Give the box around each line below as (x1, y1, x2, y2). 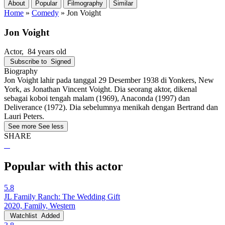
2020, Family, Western (4, 201, 75, 210)
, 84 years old (22, 47, 66, 56)
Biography (4, 67, 38, 76)
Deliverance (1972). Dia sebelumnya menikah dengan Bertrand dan (4, 103, 218, 112)
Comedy (32, 9, 59, 17)
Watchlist (10, 212, 37, 220)
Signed (51, 58, 71, 66)
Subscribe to (10, 58, 47, 66)
